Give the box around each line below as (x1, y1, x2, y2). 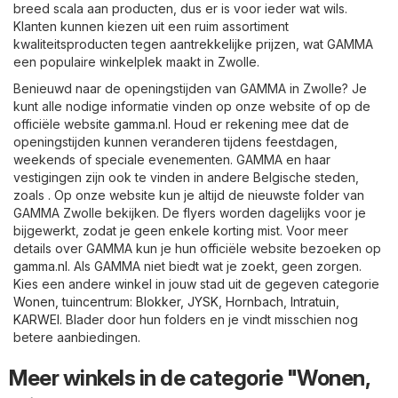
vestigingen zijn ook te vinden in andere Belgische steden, (13, 169, 359, 185)
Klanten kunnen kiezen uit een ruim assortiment (13, 18, 289, 34)
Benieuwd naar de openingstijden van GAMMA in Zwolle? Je (13, 80, 367, 96)
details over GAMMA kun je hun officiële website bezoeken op (13, 240, 381, 256)
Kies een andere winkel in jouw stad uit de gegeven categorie (13, 275, 379, 291)
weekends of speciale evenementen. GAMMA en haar (13, 151, 330, 167)
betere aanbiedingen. (13, 329, 140, 345)
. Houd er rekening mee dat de (168, 115, 349, 131)
